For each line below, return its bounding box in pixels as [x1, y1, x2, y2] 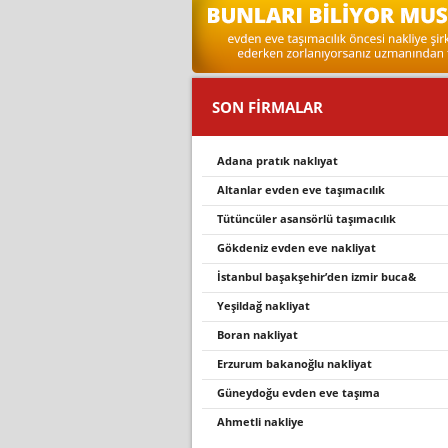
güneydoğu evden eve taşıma [225, 385, 380, 400]
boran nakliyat [224, 327, 298, 342]
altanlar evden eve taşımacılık [225, 182, 385, 197]
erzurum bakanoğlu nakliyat [223, 356, 372, 371]
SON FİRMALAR [212, 97, 323, 117]
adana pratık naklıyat [225, 153, 338, 168]
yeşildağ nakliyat [224, 298, 310, 313]
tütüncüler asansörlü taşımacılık [223, 211, 396, 226]
